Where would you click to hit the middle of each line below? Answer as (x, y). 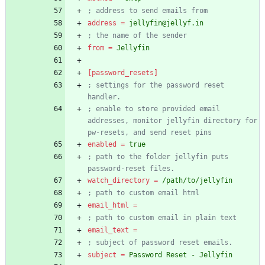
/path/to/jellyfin (197, 181)
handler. (104, 97)
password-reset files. (131, 169)
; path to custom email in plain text (162, 218)
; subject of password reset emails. (160, 243)
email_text (108, 230)
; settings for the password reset (156, 85)
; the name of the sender (137, 36)
